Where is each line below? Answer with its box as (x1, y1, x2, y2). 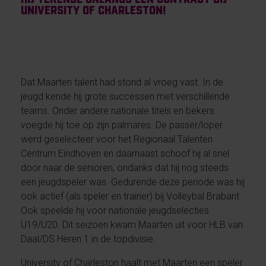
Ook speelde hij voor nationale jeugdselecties (20, 204, 209, 216)
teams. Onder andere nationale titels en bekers (20, 104, 214, 116)
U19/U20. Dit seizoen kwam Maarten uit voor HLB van (20, 218, 243, 230)
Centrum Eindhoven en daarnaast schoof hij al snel (20, 147, 229, 159)
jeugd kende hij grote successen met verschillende (20, 90, 230, 102)
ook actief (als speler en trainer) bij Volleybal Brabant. (20, 190, 242, 202)
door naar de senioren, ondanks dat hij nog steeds (20, 161, 229, 173)
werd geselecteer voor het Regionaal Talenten (20, 133, 213, 145)
